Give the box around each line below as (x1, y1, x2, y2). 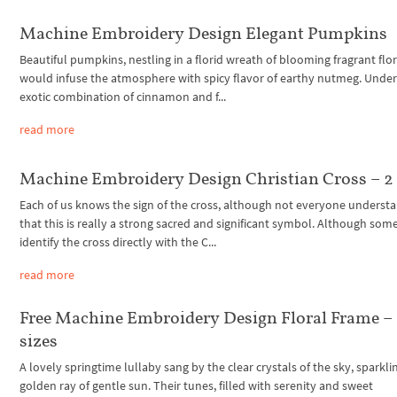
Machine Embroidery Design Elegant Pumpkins (19, 22, 388, 44)
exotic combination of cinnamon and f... (19, 89, 227, 105)
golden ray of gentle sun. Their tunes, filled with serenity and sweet (19, 377, 374, 393)
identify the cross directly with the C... (19, 233, 217, 250)
